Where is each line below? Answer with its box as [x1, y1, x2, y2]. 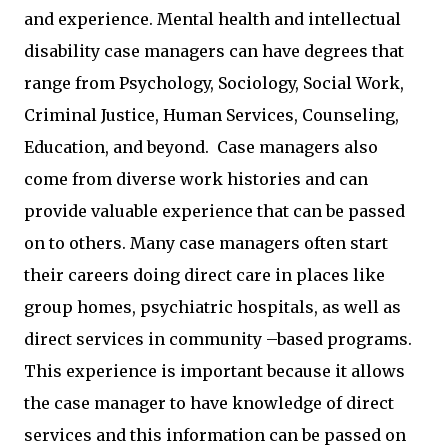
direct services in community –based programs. [24, 329, 412, 349]
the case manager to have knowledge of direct [24, 393, 394, 413]
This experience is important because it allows [24, 361, 405, 381]
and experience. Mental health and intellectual [24, 9, 401, 29]
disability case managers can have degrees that [24, 41, 404, 61]
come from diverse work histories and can [24, 169, 368, 189]
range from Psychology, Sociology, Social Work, [24, 73, 404, 93]
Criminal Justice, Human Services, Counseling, [24, 105, 399, 125]
